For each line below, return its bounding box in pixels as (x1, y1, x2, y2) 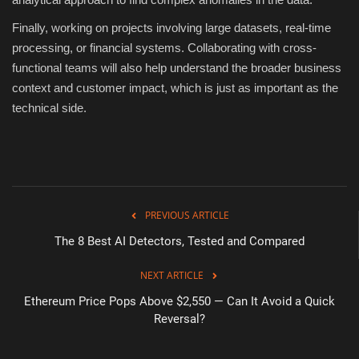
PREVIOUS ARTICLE (145, 208, 229, 223)
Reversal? (154, 312, 205, 327)
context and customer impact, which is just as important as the (12, 81, 338, 95)
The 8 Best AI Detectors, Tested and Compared (54, 234, 305, 249)
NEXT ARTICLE (139, 268, 204, 283)
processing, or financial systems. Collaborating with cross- (12, 41, 317, 55)
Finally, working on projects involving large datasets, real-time (12, 21, 331, 35)
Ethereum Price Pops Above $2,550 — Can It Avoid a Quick (24, 294, 335, 309)
